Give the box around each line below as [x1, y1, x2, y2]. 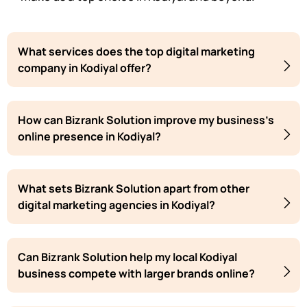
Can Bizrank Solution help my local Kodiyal [18, 249, 237, 265]
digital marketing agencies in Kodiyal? [18, 197, 215, 212]
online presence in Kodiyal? [18, 129, 161, 144]
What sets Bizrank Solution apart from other [18, 181, 249, 196]
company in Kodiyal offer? [18, 60, 151, 75]
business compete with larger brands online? [18, 266, 255, 281]
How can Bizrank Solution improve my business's [18, 112, 274, 127]
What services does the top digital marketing [18, 44, 255, 59]
